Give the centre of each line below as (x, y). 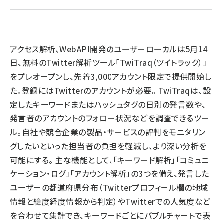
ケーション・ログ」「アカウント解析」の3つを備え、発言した (110, 173)
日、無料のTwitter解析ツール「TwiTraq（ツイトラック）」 (109, 62)
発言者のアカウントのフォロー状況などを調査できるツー (110, 118)
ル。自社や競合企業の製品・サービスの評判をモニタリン (108, 132)
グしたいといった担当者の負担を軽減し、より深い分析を (108, 146)
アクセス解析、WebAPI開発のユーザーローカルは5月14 (109, 49)
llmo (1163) (59, 18)
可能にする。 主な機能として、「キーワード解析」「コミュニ (110, 160)
